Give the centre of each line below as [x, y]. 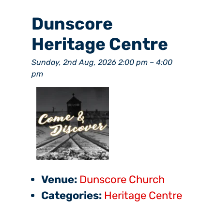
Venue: [59, 180]
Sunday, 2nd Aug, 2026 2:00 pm [90, 62]
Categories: [71, 196]
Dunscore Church [122, 180]
